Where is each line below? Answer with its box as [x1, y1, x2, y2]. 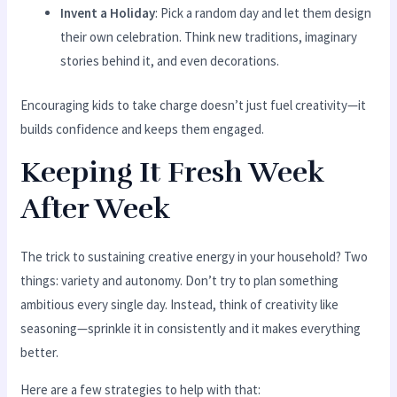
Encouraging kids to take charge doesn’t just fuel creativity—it [20, 96, 367, 113]
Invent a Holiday [60, 4, 156, 22]
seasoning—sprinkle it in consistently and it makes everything [20, 319, 362, 337]
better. [20, 343, 59, 361]
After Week [20, 191, 171, 226]
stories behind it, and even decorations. [60, 52, 280, 70]
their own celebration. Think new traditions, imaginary [60, 28, 358, 46]
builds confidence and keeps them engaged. [20, 120, 265, 137]
